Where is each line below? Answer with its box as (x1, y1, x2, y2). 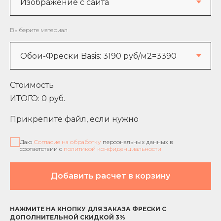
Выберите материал (10, 26, 68, 34)
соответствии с (20, 145, 64, 152)
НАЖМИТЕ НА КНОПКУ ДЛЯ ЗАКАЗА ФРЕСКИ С (10, 205, 166, 213)
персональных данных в (101, 138, 173, 146)
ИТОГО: (10, 94, 41, 104)
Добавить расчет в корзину (51, 171, 170, 181)
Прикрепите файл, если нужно (10, 114, 139, 124)
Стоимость (10, 80, 54, 90)
